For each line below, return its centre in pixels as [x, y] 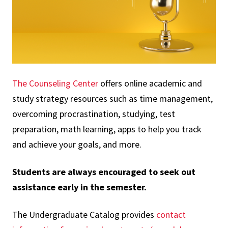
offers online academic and [150, 83]
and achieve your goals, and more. [77, 145]
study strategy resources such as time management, [112, 99]
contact [171, 215]
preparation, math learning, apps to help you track [107, 129]
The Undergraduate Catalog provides [84, 215]
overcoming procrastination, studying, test [94, 114]
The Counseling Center [55, 83]
